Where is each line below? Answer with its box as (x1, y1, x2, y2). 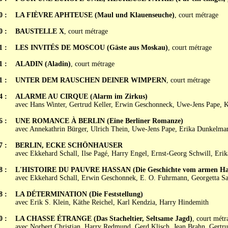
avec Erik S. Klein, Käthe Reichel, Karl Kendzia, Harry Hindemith (15, 198, 209, 206)
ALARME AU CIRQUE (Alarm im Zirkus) (15, 93, 148, 100)
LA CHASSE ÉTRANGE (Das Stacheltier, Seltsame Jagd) (15, 215, 192, 222)
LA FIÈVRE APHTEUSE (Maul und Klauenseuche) (15, 11, 175, 19)
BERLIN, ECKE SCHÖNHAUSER (15, 141, 123, 149)
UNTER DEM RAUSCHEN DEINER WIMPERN (15, 76, 166, 84)
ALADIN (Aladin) (15, 60, 71, 68)
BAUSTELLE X (15, 27, 64, 35)
